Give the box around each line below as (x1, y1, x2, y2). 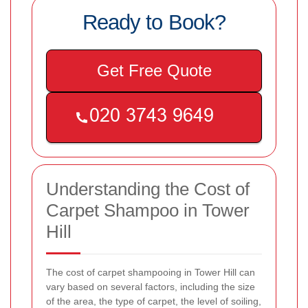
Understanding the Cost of (46, 178, 250, 199)
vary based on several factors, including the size (46, 280, 255, 292)
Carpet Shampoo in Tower (46, 199, 250, 221)
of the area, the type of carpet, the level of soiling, (46, 295, 261, 307)
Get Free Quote (96, 60, 212, 80)
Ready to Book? (82, 10, 225, 34)
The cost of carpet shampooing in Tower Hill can (46, 266, 255, 278)
